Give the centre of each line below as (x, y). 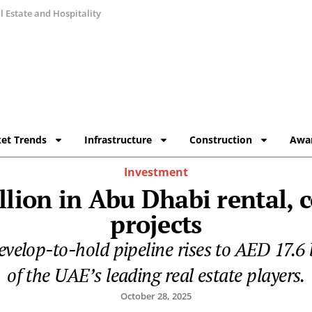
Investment (156, 172)
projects (156, 224)
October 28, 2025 (156, 296)
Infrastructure (118, 140)
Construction (221, 140)
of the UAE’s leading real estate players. (156, 275)
